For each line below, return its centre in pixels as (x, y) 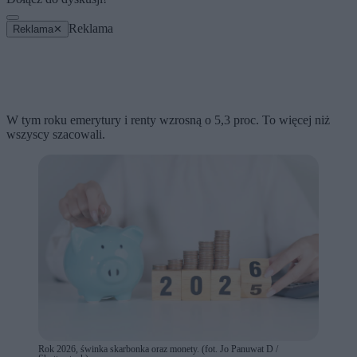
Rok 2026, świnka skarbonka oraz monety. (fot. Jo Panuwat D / (158, 349)
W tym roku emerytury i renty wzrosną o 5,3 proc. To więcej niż (168, 120)
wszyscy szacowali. (56, 134)
